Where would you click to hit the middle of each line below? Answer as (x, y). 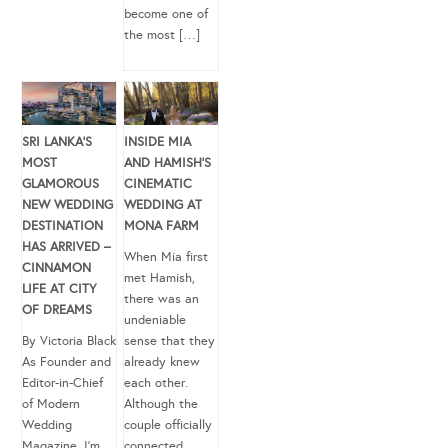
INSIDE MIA (157, 141)
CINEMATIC (158, 183)
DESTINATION (62, 225)
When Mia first (166, 256)
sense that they (169, 340)
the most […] (162, 34)
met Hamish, (159, 277)
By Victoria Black (69, 340)
